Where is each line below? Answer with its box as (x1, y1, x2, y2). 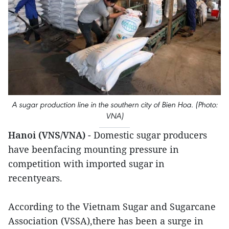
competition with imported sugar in (8, 157, 165, 170)
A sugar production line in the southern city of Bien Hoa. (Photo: (11, 100, 218, 110)
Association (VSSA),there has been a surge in (8, 215, 203, 227)
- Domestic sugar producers (88, 129, 207, 142)
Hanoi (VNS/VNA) (8, 129, 88, 142)
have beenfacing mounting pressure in (8, 143, 179, 156)
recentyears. (8, 172, 65, 185)
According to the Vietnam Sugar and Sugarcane (8, 200, 216, 213)
